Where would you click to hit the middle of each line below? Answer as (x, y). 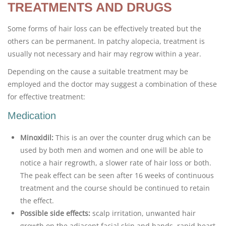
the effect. (37, 201)
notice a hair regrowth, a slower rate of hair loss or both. (116, 163)
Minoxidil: (37, 137)
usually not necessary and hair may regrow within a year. (104, 54)
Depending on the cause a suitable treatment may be (98, 71)
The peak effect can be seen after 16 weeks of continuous (117, 175)
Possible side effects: (55, 213)
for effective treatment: (46, 97)
